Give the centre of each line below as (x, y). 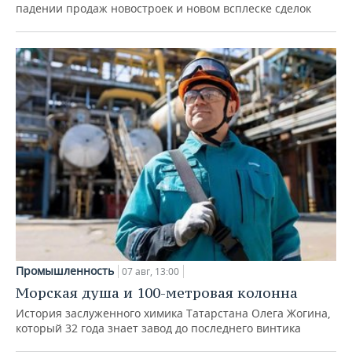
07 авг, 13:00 (150, 272)
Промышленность (65, 271)
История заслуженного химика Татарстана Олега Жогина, (173, 313)
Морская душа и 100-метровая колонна (157, 293)
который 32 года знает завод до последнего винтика (158, 328)
